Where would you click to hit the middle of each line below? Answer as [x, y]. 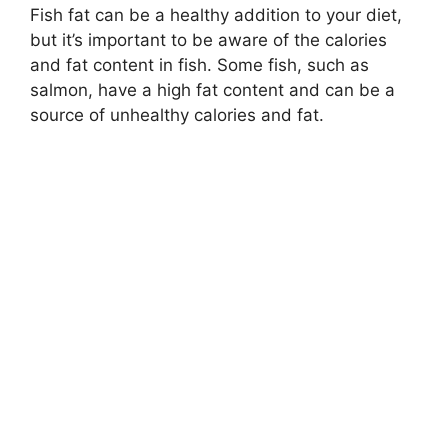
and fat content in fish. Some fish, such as [199, 65]
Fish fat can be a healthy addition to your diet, [216, 15]
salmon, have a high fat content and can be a [212, 90]
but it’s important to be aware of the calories [208, 40]
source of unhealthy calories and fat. [177, 115]
